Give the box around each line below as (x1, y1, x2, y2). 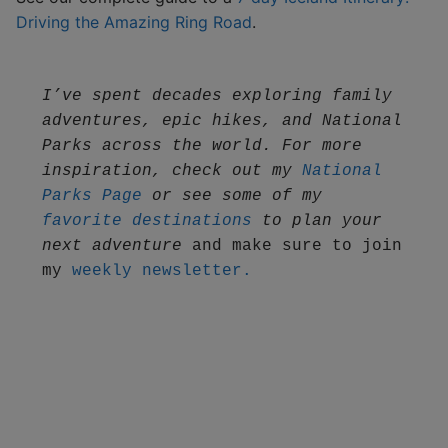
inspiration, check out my (41, 161, 302, 180)
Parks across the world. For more (41, 136, 362, 155)
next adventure (41, 236, 182, 255)
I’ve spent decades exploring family (41, 86, 392, 105)
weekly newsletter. (71, 261, 252, 280)
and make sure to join (181, 236, 402, 255)
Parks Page (41, 186, 142, 205)
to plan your (251, 211, 382, 230)
